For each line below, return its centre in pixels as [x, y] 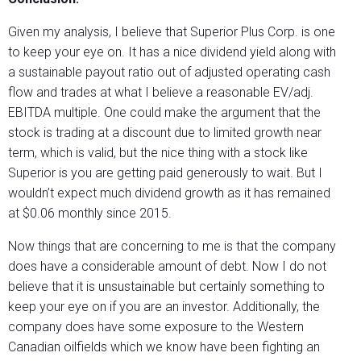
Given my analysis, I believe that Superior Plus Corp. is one [172, 32]
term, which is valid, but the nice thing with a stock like [158, 153]
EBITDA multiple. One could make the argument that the [164, 113]
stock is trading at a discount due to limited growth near [165, 133]
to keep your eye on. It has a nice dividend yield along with [172, 52]
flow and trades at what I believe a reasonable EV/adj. [161, 93]
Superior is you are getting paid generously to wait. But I [165, 173]
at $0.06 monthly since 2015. [90, 214]
